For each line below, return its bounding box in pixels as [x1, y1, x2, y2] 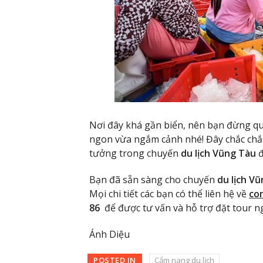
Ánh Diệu [89, 227, 130, 241]
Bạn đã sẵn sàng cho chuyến [89, 173, 217, 186]
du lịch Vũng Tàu [181, 147, 256, 160]
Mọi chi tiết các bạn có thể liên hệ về [89, 187, 249, 200]
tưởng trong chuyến [89, 147, 181, 160]
